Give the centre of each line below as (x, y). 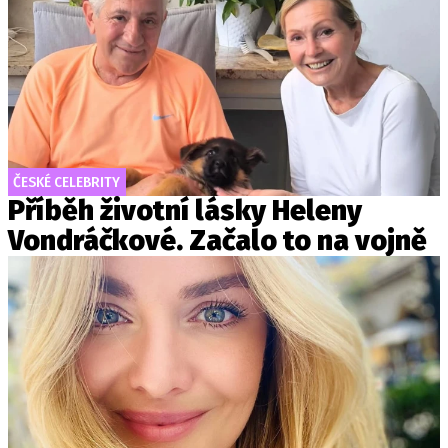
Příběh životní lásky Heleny (185, 210)
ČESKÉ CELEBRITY (66, 182)
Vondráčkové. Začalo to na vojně (217, 240)
